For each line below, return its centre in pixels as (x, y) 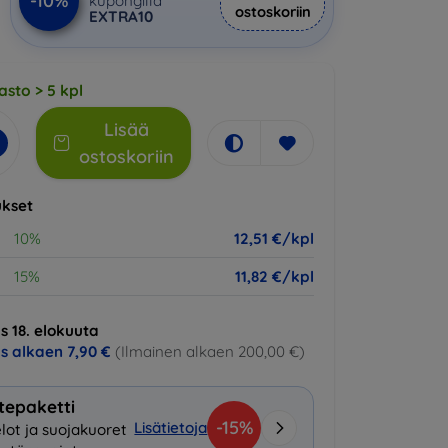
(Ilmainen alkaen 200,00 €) (210, 351)
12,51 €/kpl (274, 238)
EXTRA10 (121, 16)
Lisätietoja (171, 428)
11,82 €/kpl (274, 276)
